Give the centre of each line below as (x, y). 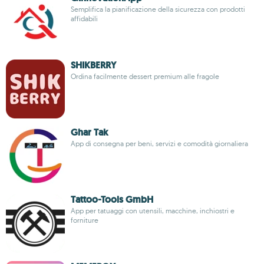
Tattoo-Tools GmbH (112, 199)
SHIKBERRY (93, 65)
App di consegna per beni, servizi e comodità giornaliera (159, 143)
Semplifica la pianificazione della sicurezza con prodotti (158, 9)
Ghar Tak (90, 132)
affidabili (84, 19)
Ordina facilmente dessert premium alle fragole (145, 76)
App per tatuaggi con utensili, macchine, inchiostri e (153, 211)
